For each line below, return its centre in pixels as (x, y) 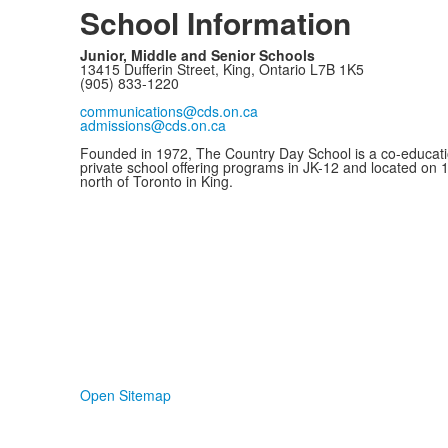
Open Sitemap (125, 395)
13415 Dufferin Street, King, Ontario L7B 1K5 (223, 69)
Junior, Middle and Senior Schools (197, 55)
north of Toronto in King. (156, 181)
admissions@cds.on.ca (152, 125)
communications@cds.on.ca (168, 111)
